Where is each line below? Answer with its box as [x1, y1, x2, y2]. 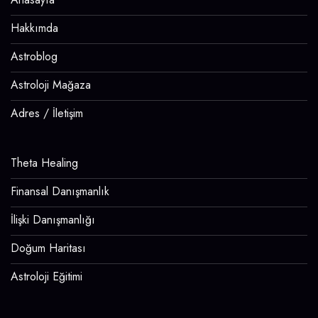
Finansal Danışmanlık [11, 182, 109, 199]
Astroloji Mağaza [11, 76, 91, 93]
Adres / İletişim [11, 104, 83, 121]
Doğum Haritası [11, 239, 86, 256]
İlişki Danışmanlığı [11, 211, 95, 228]
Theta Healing [11, 154, 78, 171]
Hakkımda [11, 19, 58, 36]
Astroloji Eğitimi [11, 268, 82, 285]
